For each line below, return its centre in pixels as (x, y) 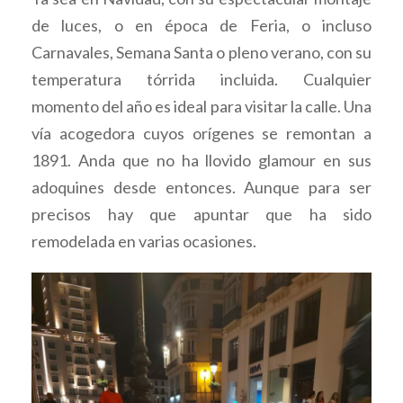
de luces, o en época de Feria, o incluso (201, 25)
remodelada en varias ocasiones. (144, 241)
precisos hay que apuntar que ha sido (201, 214)
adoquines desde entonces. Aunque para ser (201, 187)
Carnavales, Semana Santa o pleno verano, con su (201, 52)
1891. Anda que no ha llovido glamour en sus (201, 160)
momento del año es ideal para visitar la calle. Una (201, 106)
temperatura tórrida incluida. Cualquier (201, 79)
